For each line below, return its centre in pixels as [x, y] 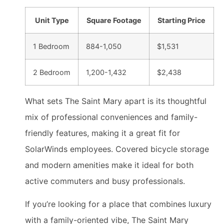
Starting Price [181, 20]
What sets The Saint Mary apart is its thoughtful [116, 101]
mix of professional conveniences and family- [111, 117]
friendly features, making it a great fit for [102, 133]
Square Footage [114, 20]
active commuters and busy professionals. [105, 181]
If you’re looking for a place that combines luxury [118, 204]
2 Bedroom [52, 72]
